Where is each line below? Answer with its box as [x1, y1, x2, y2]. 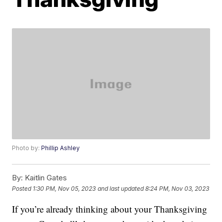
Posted [12, 184, 33, 192]
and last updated [98, 184, 144, 192]
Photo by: [12, 144, 42, 152]
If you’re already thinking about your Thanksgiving [12, 203, 208, 216]
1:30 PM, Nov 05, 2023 [33, 184, 96, 192]
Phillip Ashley [41, 144, 80, 152]
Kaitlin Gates [23, 173, 67, 183]
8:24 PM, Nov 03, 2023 [145, 184, 210, 192]
